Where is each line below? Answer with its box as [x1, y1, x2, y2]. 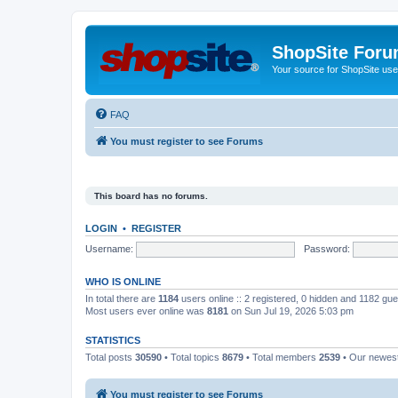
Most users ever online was [85, 306, 207, 316]
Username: [85, 243, 133, 254]
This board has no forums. [94, 191, 208, 201]
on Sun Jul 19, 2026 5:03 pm [228, 306, 354, 316]
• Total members [243, 352, 319, 362]
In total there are [85, 293, 158, 304]
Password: [303, 243, 350, 254]
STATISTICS [85, 335, 140, 346]
